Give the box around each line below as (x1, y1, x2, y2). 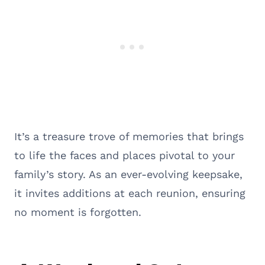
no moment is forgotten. (14, 205, 141, 218)
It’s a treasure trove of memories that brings (14, 130, 244, 143)
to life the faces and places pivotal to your (14, 148, 235, 161)
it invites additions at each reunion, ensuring (14, 186, 245, 199)
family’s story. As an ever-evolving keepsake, (14, 167, 243, 180)
